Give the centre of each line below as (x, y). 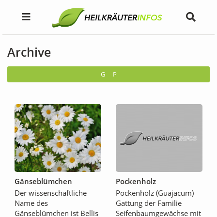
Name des (31, 203)
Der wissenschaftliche (51, 193)
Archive (29, 52)
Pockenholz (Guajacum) (155, 193)
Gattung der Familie (149, 203)
